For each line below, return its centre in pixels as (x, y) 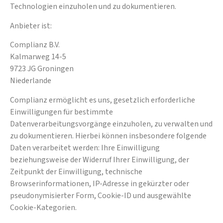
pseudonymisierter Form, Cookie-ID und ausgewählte (101, 195)
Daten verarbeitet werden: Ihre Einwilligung (85, 148)
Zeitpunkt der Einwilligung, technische (76, 171)
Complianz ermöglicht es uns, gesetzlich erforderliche (103, 100)
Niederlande (31, 81)
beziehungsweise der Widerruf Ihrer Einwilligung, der (100, 160)
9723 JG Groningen (42, 69)
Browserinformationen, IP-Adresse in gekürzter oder (100, 183)
